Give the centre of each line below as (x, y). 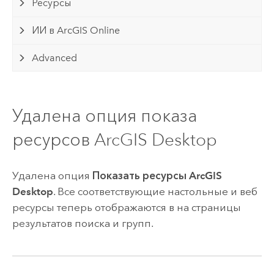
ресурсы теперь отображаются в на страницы (126, 208)
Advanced (55, 57)
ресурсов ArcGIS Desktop (114, 140)
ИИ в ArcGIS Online (76, 30)
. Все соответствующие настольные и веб (155, 192)
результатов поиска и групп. (83, 224)
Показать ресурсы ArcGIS (157, 176)
